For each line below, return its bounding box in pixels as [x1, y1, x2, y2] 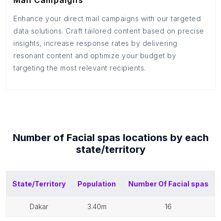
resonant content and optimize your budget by [13, 51, 176, 60]
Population [77, 180, 116, 188]
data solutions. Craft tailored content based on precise [13, 27, 204, 35]
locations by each [120, 132, 209, 144]
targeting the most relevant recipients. [13, 64, 146, 72]
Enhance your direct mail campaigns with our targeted [13, 14, 201, 23]
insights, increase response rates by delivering [13, 39, 178, 47]
